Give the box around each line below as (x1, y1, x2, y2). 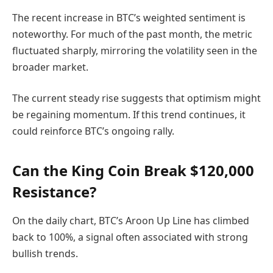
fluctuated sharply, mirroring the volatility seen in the (12, 43, 257, 57)
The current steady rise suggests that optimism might (12, 91, 261, 105)
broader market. (12, 60, 88, 74)
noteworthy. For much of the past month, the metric (12, 27, 252, 41)
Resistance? (12, 181, 96, 202)
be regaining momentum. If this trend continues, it (12, 108, 246, 122)
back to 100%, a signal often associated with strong (12, 230, 248, 244)
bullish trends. (12, 247, 78, 261)
